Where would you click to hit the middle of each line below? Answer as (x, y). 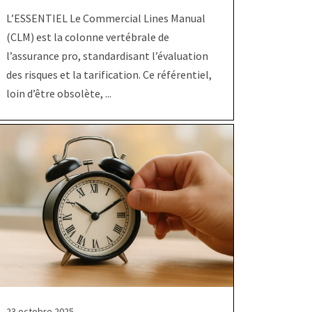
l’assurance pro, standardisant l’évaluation (107, 56)
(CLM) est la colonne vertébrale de (87, 37)
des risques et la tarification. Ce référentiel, (109, 75)
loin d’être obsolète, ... (58, 94)
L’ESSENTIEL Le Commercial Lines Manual (106, 18)
